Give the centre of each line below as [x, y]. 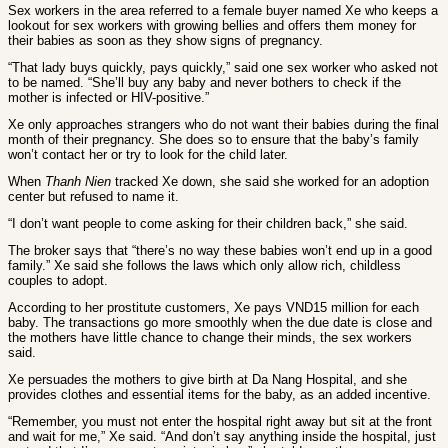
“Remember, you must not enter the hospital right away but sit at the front [220, 422]
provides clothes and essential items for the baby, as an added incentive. [219, 395]
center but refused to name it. [93, 197]
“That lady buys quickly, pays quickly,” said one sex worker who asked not [223, 68]
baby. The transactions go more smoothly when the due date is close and [220, 323]
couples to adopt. [58, 281]
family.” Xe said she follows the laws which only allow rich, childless [204, 266]
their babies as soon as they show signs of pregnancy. [165, 41]
